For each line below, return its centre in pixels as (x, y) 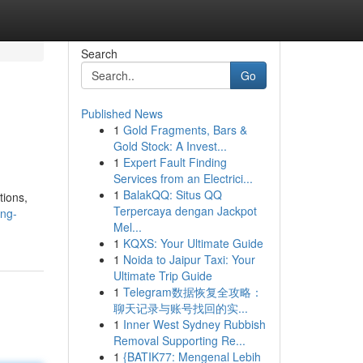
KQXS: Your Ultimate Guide (193, 243)
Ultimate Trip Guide (162, 275)
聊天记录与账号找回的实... (180, 308)
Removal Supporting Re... (179, 340)
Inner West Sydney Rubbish (194, 324)
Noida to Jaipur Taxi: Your (189, 259)
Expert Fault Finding (175, 162)
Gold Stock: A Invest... (170, 146)
